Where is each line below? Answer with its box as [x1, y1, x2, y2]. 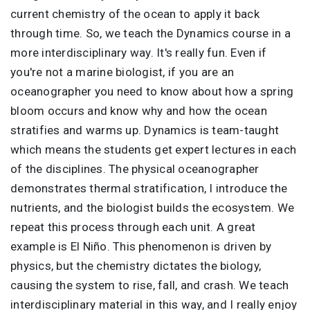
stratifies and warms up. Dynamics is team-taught [10, 122, 279, 137]
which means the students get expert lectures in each [10, 142, 296, 156]
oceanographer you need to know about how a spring [10, 84, 294, 98]
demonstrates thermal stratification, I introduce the [10, 181, 287, 195]
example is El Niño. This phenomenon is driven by [10, 239, 271, 253]
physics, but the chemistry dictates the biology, [10, 258, 261, 273]
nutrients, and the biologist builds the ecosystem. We [10, 200, 295, 215]
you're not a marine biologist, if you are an [10, 64, 234, 79]
